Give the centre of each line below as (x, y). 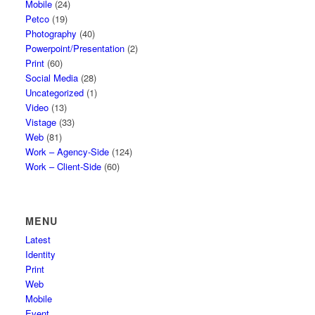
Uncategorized (55, 92)
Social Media (52, 78)
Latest (38, 239)
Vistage (41, 122)
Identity (41, 254)
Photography (51, 33)
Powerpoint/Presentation (75, 48)
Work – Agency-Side (67, 152)
